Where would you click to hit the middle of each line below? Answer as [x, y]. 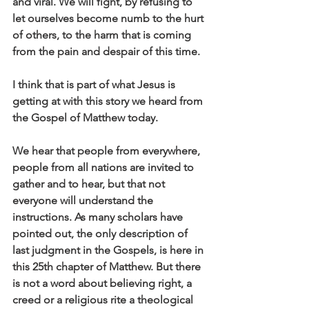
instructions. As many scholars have [99, 217]
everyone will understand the [84, 200]
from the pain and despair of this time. [106, 51]
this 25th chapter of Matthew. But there [108, 267]
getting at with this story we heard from [109, 101]
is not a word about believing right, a [103, 283]
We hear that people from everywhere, [108, 151]
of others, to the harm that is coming [103, 35]
